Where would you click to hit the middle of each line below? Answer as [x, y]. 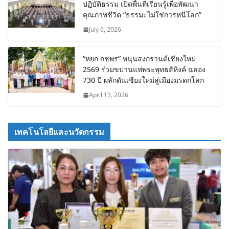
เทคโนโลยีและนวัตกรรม [59, 132]
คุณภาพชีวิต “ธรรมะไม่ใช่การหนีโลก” [142, 15]
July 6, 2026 [105, 30]
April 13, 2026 [109, 95]
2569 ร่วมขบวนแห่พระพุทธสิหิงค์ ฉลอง [144, 70]
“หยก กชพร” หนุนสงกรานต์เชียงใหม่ [139, 59]
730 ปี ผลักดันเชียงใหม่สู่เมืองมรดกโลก [143, 80]
